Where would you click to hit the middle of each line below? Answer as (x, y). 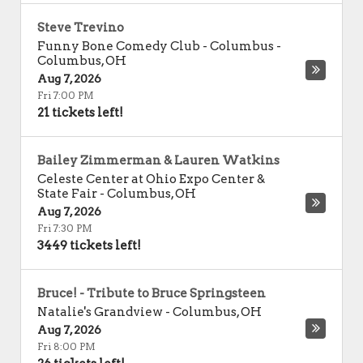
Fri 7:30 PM (65, 228)
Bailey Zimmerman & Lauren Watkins (158, 160)
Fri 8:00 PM (66, 346)
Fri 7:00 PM (66, 95)
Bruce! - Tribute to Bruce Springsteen (152, 293)
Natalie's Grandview (100, 312)
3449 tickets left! (89, 246)
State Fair (67, 194)
